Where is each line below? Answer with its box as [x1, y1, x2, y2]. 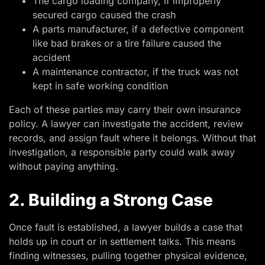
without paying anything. [9, 160, 118, 173]
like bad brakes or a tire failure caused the [33, 37, 221, 50]
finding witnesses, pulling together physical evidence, [9, 250, 247, 262]
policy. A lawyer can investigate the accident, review [9, 118, 243, 130]
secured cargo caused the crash [33, 9, 176, 21]
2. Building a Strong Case [9, 190, 213, 211]
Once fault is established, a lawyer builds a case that [9, 221, 243, 234]
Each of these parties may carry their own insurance [9, 104, 241, 116]
